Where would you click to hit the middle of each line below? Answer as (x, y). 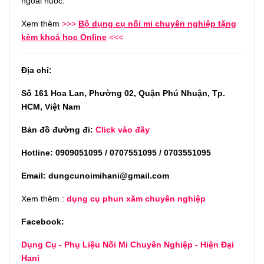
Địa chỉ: (37, 70)
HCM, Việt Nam (51, 106)
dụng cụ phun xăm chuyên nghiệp (136, 198)
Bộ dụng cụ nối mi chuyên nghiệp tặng (157, 23)
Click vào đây (123, 129)
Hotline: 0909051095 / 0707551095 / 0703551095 (116, 152)
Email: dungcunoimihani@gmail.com (95, 175)
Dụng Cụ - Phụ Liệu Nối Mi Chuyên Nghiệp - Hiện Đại (128, 244)
